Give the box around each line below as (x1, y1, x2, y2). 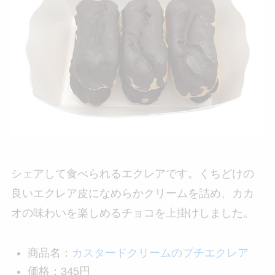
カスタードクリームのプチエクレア (71, 246, 249, 259)
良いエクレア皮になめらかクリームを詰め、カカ (10, 187, 254, 200)
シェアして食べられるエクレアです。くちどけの (10, 168, 254, 180)
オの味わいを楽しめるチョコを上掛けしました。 (10, 207, 254, 220)
